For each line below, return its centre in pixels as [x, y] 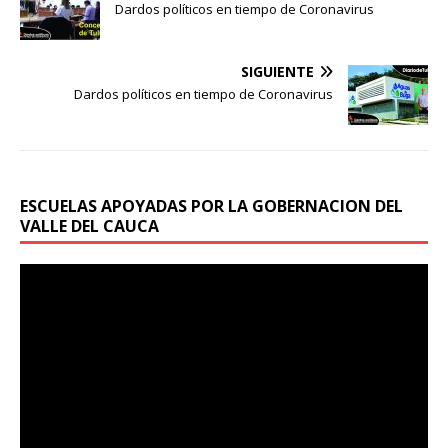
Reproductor [59, 273]
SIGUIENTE [277, 71]
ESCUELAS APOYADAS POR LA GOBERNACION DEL [211, 205]
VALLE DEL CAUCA [89, 225]
